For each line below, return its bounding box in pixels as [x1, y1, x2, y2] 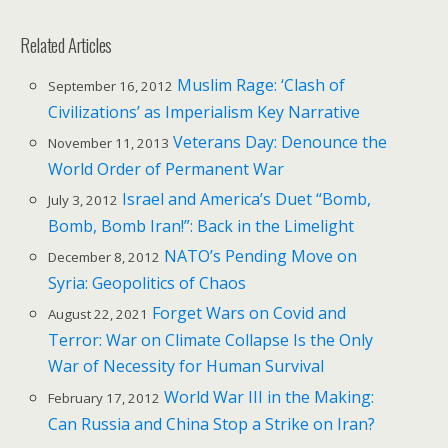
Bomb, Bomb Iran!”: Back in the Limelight [48, 214, 355, 237]
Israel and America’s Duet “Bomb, [122, 187, 372, 210]
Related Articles [20, 30, 113, 58]
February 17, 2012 [48, 388, 161, 407]
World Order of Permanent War [48, 157, 285, 180]
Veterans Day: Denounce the [173, 130, 388, 153]
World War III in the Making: [164, 385, 375, 408]
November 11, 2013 [48, 133, 170, 152]
